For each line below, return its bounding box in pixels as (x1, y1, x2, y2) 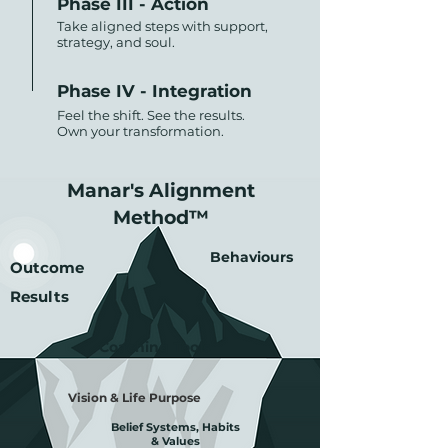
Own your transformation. (57, 123, 224, 139)
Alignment (144, 179, 255, 202)
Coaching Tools (98, 338, 210, 356)
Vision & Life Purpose (68, 390, 201, 405)
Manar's (67, 179, 144, 202)
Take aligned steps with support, (57, 18, 268, 34)
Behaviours (210, 248, 293, 266)
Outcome (10, 258, 84, 277)
